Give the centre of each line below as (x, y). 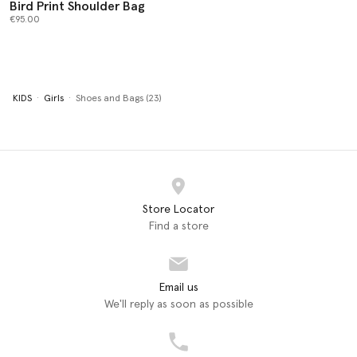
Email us (178, 287)
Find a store (178, 226)
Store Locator (178, 209)
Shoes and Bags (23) (118, 98)
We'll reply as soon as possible (178, 304)
